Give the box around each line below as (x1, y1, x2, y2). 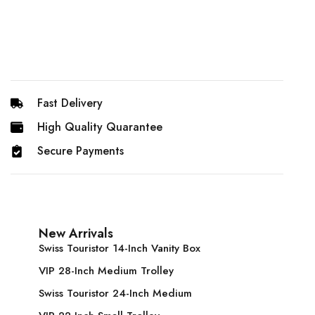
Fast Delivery (37, 95, 103, 112)
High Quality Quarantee (37, 119, 162, 136)
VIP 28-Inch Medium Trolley (39, 263, 174, 279)
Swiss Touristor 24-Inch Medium (39, 285, 192, 302)
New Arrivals (39, 224, 113, 243)
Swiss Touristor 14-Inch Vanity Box (39, 240, 200, 257)
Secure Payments (37, 143, 124, 160)
